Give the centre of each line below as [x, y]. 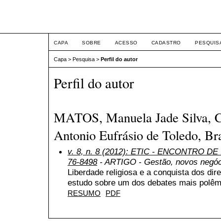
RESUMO [84, 193]
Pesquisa [84, 59]
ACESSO [126, 43]
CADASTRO [166, 43]
